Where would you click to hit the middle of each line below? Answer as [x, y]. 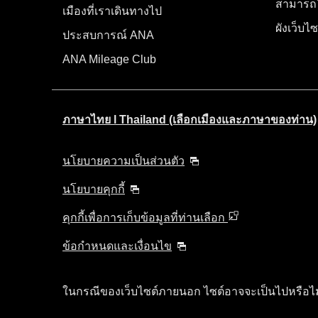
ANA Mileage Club [109, 59]
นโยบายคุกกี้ [94, 189]
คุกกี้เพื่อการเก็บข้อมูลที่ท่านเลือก [145, 217]
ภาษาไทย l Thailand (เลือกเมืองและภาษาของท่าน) [190, 119]
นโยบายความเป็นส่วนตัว [124, 160]
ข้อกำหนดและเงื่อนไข [117, 246]
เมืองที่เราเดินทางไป [112, 11]
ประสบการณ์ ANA [108, 35]
